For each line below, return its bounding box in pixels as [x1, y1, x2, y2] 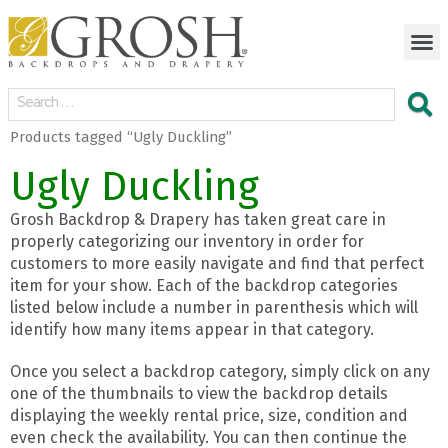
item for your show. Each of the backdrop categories [10, 275, 398, 295]
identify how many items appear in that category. [10, 319, 374, 339]
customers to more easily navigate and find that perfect [10, 253, 424, 273]
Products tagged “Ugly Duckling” [10, 128, 232, 147]
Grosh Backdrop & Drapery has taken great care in [10, 209, 386, 229]
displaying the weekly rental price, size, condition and [10, 405, 408, 425]
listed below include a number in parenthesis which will [10, 297, 418, 317]
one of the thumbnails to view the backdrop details [10, 383, 388, 403]
